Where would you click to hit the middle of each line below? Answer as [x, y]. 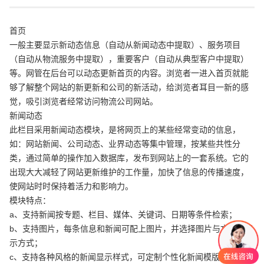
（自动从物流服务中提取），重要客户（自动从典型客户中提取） [129, 59]
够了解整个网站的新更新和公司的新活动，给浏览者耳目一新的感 [129, 87]
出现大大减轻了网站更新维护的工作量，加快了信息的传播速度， [129, 172]
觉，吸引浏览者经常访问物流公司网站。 [83, 101]
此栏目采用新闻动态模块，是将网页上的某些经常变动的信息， [125, 129]
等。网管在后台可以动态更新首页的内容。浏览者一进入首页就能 [129, 73]
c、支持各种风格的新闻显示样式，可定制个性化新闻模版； [118, 257]
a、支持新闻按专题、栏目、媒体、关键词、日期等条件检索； [123, 214]
